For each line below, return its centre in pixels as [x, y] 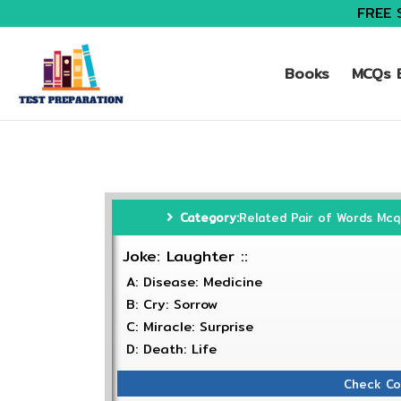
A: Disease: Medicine [194, 282]
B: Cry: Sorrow [172, 304]
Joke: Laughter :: [185, 256]
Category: [209, 218]
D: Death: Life [171, 349]
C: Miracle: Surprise [190, 327]
